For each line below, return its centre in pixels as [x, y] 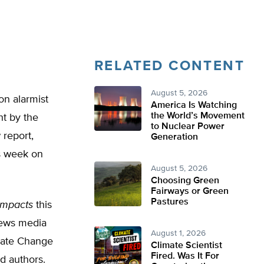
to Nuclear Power [188, 127]
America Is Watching [194, 105]
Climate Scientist [187, 246]
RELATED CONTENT [169, 66]
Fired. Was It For [185, 256]
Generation [174, 137]
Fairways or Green [190, 192]
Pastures [170, 202]
